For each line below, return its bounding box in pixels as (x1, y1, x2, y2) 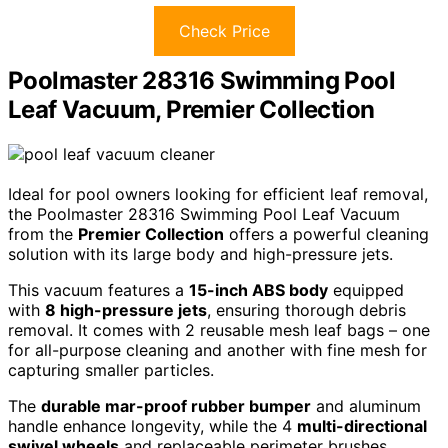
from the (8, 223, 78, 244)
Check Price (178, 20, 270, 41)
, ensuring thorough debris (207, 299, 406, 320)
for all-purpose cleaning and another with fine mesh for (8, 339, 427, 360)
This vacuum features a (8, 279, 189, 300)
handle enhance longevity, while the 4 (8, 415, 297, 436)
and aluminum (311, 395, 421, 416)
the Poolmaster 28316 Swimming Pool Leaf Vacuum (8, 203, 400, 224)
